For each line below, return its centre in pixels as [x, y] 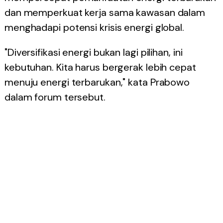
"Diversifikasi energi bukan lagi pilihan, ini [93, 52]
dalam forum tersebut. [55, 97]
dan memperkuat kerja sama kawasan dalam [105, 12]
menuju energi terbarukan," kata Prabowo [97, 82]
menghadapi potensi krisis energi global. [94, 27]
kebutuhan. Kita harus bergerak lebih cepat [100, 67]
